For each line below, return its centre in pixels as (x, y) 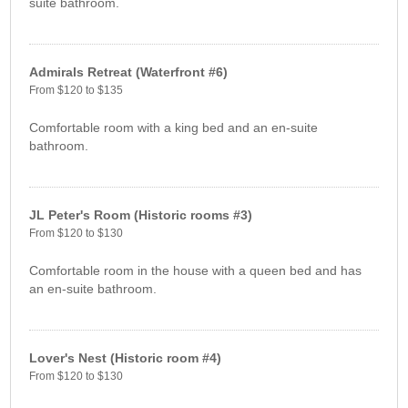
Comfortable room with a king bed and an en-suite (174, 127)
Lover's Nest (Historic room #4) (126, 357)
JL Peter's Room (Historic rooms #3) (141, 214)
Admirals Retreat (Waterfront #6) (129, 71)
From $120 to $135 (76, 90)
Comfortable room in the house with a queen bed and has (196, 270)
